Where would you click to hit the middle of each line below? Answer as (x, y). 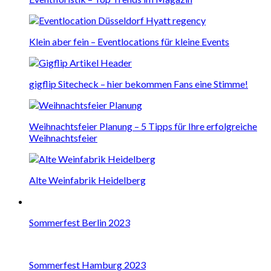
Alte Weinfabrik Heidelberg (87, 180)
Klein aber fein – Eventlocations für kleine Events (129, 41)
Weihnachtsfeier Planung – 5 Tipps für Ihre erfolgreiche (143, 126)
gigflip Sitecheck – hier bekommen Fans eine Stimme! (139, 83)
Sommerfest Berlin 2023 (80, 222)
